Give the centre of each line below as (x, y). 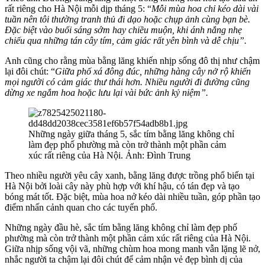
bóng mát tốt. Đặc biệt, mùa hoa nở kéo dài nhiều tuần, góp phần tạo (132, 197)
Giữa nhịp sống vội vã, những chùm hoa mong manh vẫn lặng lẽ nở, (132, 249)
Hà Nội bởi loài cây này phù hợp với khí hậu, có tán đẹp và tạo (122, 186)
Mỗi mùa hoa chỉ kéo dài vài (205, 9)
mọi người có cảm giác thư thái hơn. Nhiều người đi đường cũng (127, 82)
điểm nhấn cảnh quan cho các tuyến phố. (81, 208)
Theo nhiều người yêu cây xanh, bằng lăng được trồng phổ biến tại (130, 176)
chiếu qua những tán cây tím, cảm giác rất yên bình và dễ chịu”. (126, 41)
